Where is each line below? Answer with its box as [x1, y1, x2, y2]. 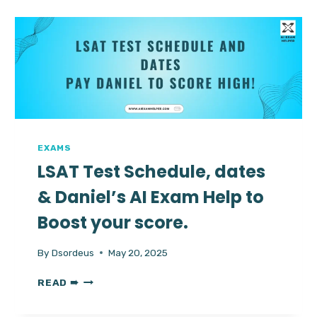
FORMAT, [78, 21, 126, 33]
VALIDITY [78, 36, 127, 48]
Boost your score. [38, 211, 189, 235]
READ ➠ [38, 276, 79, 288]
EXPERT [78, 81, 122, 93]
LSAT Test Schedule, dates [38, 160, 266, 184]
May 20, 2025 [108, 246, 168, 258]
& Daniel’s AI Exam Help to [38, 185, 265, 209]
